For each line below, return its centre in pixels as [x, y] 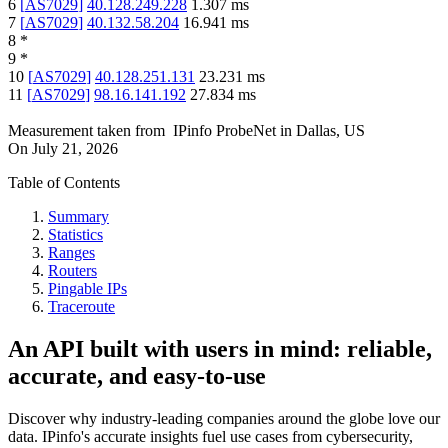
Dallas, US [330, 131]
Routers [72, 271]
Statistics [75, 235]
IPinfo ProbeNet [226, 131]
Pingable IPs [87, 289]
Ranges [71, 253]
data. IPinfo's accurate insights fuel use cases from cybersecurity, [210, 436]
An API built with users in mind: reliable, [220, 349]
